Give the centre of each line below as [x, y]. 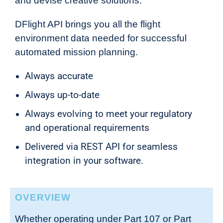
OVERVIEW [43, 198]
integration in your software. [84, 161]
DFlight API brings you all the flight [88, 24]
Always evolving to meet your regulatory [109, 114]
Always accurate [59, 76]
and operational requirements [87, 128]
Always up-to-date [62, 95]
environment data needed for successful [101, 38]
